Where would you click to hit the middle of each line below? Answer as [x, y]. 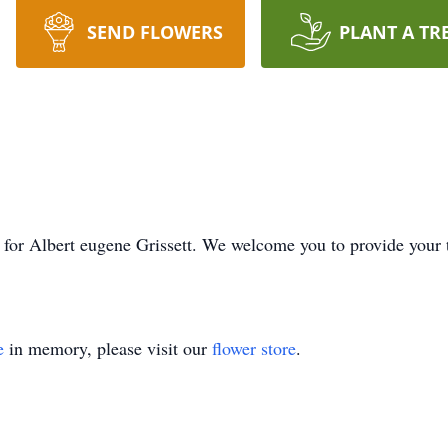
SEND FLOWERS [154, 32]
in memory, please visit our [108, 348]
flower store [254, 348]
